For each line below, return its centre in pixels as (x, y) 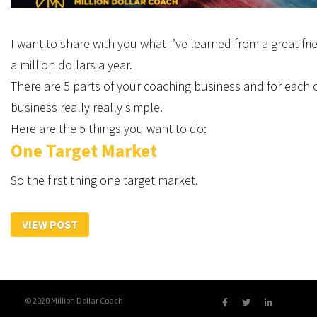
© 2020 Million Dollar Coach (74, 300)
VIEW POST (50, 224)
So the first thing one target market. (104, 180)
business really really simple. (87, 107)
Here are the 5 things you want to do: (109, 128)
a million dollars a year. (71, 65)
